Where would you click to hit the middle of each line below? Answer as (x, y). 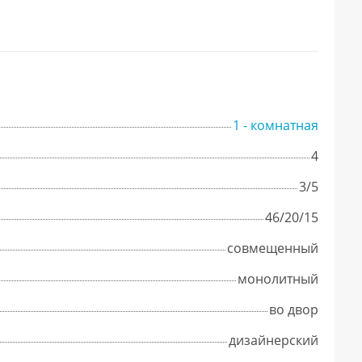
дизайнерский (274, 340)
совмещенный (273, 248)
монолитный (278, 278)
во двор (294, 309)
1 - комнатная (276, 125)
